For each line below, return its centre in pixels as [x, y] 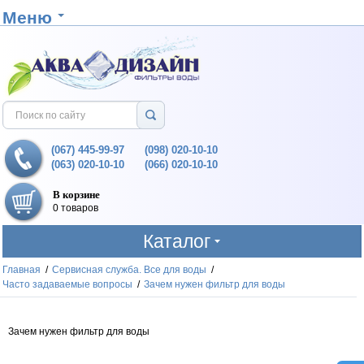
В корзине [77, 194]
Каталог [177, 241]
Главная [22, 270]
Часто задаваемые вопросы [68, 284]
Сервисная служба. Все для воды [130, 270]
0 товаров [76, 208]
